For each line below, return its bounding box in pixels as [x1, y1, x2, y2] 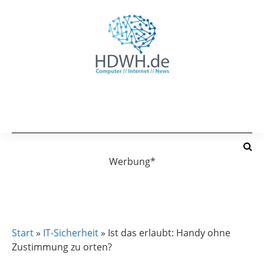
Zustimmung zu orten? [12, 240, 112, 253]
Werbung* [108, 155, 156, 168]
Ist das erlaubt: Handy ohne [108, 226, 230, 239]
